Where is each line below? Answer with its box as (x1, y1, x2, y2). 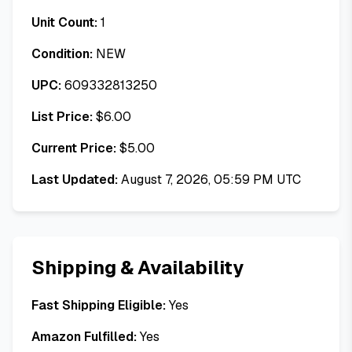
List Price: (31, 108, 93, 125)
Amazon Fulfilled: (31, 328, 137, 345)
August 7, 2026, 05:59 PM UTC (121, 171, 301, 188)
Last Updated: (31, 171, 118, 188)
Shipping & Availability (31, 255, 244, 280)
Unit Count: (31, 14, 97, 31)
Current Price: (31, 140, 116, 156)
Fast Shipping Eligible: (31, 297, 166, 313)
